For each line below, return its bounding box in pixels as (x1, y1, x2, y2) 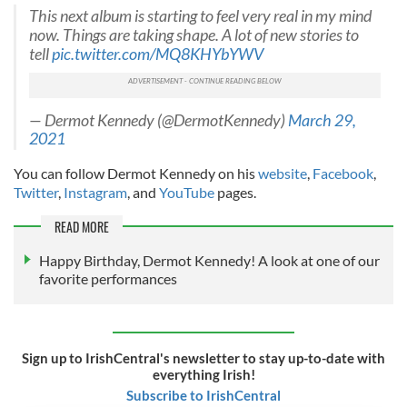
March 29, (288, 111, 356, 131)
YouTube (159, 184, 217, 202)
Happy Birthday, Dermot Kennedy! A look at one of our (39, 251, 380, 269)
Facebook (313, 164, 373, 183)
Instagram (64, 184, 127, 202)
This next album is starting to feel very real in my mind (29, 6, 372, 26)
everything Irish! (152, 365, 255, 382)
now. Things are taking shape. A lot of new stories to (29, 25, 359, 45)
